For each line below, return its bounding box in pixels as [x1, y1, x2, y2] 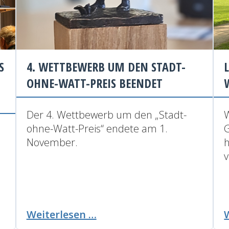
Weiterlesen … [26, 207, 97, 221]
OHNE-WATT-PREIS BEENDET [26, 74, 163, 91]
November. [26, 135, 78, 149]
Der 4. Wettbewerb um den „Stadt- [26, 107, 187, 122]
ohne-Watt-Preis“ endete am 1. [26, 121, 168, 135]
